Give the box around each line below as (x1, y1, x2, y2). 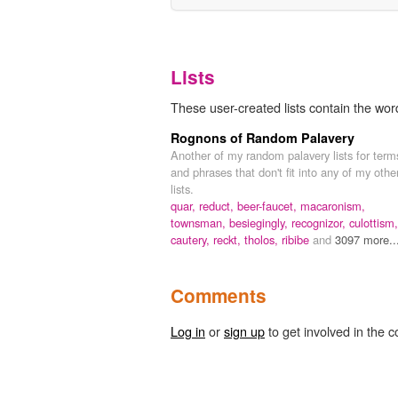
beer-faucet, (237, 196, 300, 214)
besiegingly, (229, 213, 291, 231)
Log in (171, 321, 205, 340)
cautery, (171, 230, 213, 248)
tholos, (244, 230, 282, 248)
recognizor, (291, 213, 349, 231)
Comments (171, 282, 267, 308)
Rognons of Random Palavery (171, 128, 354, 147)
